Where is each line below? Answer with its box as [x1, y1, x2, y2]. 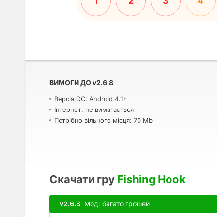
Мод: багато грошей [80, 200, 150, 208]
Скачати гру [49, 173, 115, 186]
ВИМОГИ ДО [49, 78, 91, 87]
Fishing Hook [117, 173, 186, 186]
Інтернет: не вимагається [54, 106, 134, 113]
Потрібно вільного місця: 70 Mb [54, 116, 153, 124]
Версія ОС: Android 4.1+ [54, 95, 127, 103]
